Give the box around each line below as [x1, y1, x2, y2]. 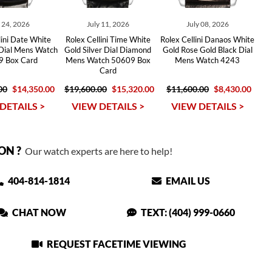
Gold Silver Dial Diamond [64, 45, 152, 55]
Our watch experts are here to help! [21, 145, 172, 157]
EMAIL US [164, 175, 211, 186]
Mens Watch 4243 [175, 55, 240, 65]
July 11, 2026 [86, 19, 129, 29]
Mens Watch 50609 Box [65, 55, 151, 65]
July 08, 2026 [186, 19, 229, 29]
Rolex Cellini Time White [65, 35, 151, 44]
